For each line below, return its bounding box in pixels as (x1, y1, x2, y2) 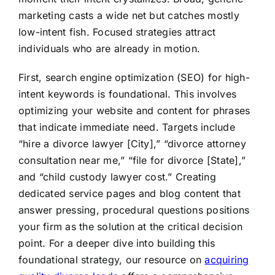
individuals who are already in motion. (18, 42, 201, 55)
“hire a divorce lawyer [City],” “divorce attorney (18, 137, 246, 150)
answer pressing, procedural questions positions (18, 204, 250, 217)
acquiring (204, 254, 249, 266)
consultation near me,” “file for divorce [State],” (18, 154, 246, 167)
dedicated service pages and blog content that (18, 187, 241, 200)
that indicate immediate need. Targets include (18, 121, 235, 134)
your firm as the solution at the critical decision (18, 220, 242, 233)
